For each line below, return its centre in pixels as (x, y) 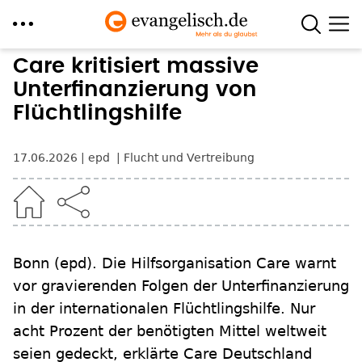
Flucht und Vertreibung (189, 158)
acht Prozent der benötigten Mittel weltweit (170, 331)
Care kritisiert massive (136, 66)
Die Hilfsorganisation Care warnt (219, 263)
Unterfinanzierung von (135, 90)
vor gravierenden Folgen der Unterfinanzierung (181, 286)
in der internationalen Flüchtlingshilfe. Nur (164, 308)
